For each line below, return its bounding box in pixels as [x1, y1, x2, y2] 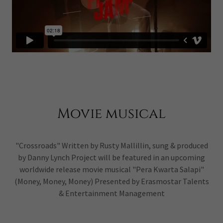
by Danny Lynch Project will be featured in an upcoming [18, 152, 205, 162]
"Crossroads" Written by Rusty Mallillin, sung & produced [15, 140, 208, 150]
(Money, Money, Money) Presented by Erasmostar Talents [14, 176, 209, 186]
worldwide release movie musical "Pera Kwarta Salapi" [19, 164, 204, 174]
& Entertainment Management [58, 188, 165, 198]
